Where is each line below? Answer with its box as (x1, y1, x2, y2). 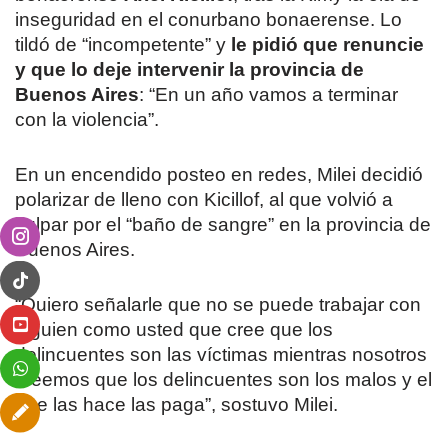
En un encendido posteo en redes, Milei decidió (15, 164, 423, 185)
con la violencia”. (15, 109, 159, 130)
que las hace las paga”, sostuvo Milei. (15, 394, 338, 415)
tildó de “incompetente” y (15, 34, 231, 55)
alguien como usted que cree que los (15, 319, 333, 340)
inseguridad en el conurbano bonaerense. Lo (15, 9, 402, 30)
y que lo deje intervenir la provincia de (15, 59, 364, 80)
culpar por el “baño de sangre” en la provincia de (15, 214, 431, 235)
